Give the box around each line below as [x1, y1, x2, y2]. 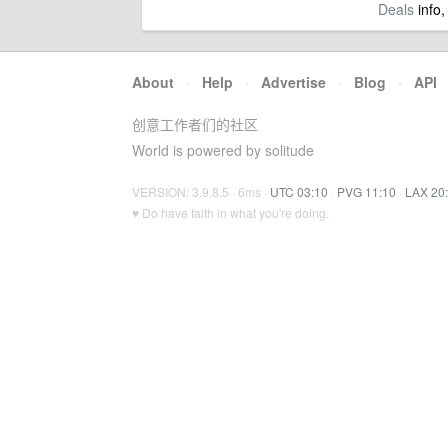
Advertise [261, 72, 326, 92]
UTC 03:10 [270, 183, 328, 200]
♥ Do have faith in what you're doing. [132, 204, 329, 221]
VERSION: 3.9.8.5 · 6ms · [132, 183, 270, 200]
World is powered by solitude [132, 140, 314, 160]
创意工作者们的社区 [132, 114, 258, 134]
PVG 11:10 [337, 183, 396, 200]
